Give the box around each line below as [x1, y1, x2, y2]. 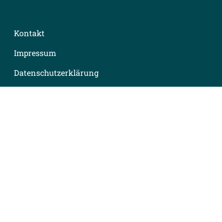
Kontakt [14, 28, 45, 38]
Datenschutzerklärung [14, 67, 99, 78]
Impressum [14, 48, 56, 58]
